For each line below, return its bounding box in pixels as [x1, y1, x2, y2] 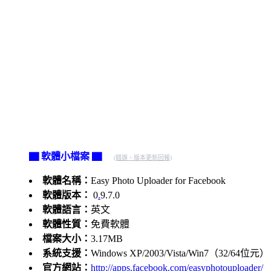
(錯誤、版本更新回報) [114, 154, 172, 161]
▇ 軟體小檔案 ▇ [29, 151, 102, 162]
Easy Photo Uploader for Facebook [91, 175, 226, 186]
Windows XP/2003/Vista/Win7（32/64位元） [91, 247, 269, 258]
